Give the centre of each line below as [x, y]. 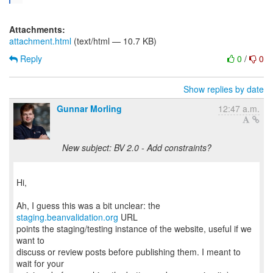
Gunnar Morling [89, 108]
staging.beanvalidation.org [67, 217]
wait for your [40, 263]
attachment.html [40, 41]
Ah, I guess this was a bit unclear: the [88, 205]
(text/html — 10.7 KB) [114, 41]
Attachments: [37, 29]
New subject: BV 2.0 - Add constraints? [136, 147]
